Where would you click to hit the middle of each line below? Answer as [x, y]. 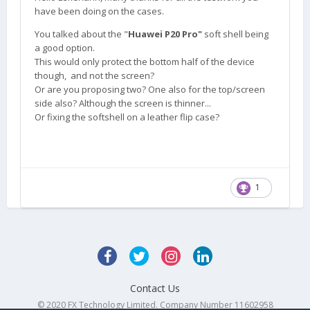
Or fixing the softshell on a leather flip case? [127, 117]
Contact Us [155, 289]
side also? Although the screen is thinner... [123, 103]
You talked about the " [81, 34]
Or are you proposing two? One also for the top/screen [150, 89]
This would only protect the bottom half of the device [145, 62]
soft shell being [235, 34]
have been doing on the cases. [99, 11]
